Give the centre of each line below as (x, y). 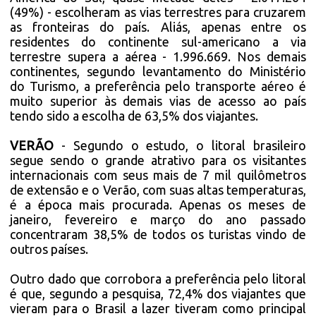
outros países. (49, 249)
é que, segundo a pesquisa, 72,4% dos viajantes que (158, 293)
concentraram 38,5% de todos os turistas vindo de (158, 234)
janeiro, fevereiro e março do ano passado (158, 219)
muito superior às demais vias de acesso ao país (158, 101)
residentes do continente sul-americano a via (158, 42)
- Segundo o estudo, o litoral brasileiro (184, 145)
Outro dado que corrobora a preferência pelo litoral (158, 279)
